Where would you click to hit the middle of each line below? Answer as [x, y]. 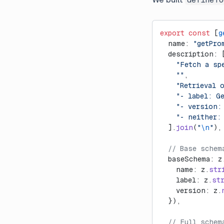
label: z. [186, 180]
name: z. [184, 169]
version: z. [191, 190]
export [172, 33]
